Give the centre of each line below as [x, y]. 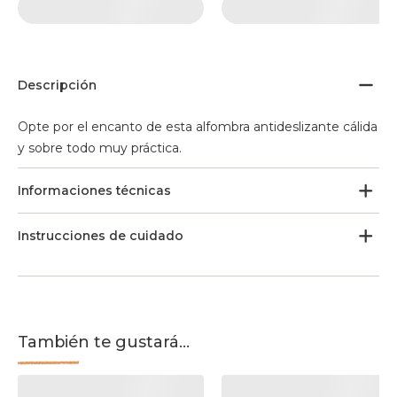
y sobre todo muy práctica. [100, 148]
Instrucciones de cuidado [101, 236]
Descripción [57, 85]
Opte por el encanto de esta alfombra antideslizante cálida [198, 127]
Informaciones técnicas [94, 191]
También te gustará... [104, 342]
